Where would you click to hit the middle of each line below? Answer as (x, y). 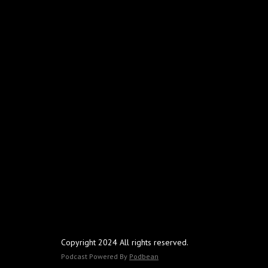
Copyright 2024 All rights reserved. (125, 242)
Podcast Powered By (95, 256)
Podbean (144, 256)
